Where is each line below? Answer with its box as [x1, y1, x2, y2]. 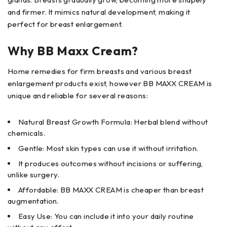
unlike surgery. [8, 170, 60, 180]
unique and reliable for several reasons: [8, 91, 148, 101]
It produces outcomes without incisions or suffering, [18, 159, 203, 169]
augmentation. [8, 196, 59, 206]
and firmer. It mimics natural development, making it [8, 7, 191, 17]
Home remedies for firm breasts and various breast [8, 66, 192, 77]
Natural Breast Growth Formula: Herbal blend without [18, 117, 208, 127]
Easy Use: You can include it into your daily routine [18, 211, 194, 221]
